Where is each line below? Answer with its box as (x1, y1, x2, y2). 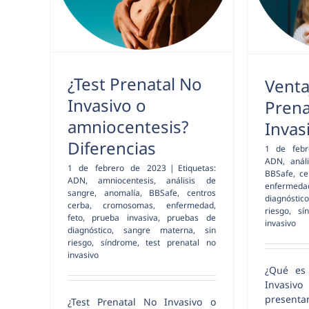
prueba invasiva (92, 211, 158, 223)
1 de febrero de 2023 (68, 161, 166, 174)
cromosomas (102, 199, 153, 211)
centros (186, 186, 216, 199)
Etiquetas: (177, 161, 216, 174)
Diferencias (68, 136, 156, 159)
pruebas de (167, 211, 216, 223)
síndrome (100, 236, 137, 248)
